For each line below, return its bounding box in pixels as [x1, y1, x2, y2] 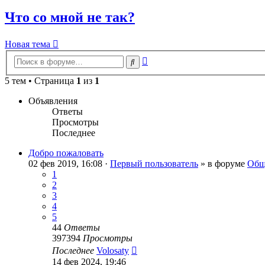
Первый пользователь [110, 159, 198, 169]
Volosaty [96, 245, 129, 256]
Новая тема [5, 38, 50, 49]
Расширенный [147, 54, 205, 64]
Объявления [28, 96, 77, 106]
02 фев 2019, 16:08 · [28, 159, 110, 169]
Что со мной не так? [5, 9, 135, 25]
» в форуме [198, 159, 247, 169]
